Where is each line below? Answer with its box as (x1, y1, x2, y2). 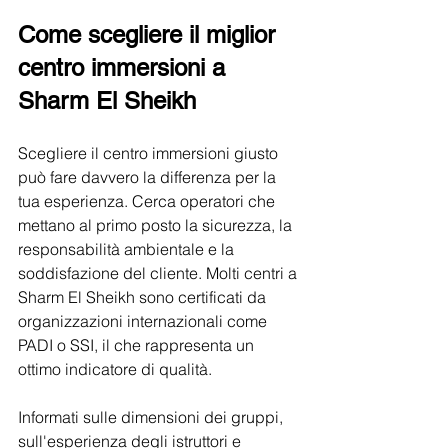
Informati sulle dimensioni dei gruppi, (18, 407, 287, 428)
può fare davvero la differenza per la (18, 167, 280, 188)
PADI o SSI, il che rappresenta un (18, 335, 258, 356)
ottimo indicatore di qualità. (18, 359, 212, 380)
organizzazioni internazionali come (18, 311, 271, 332)
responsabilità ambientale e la (18, 239, 238, 260)
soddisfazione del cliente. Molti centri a (18, 263, 301, 284)
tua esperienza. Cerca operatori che (18, 191, 279, 212)
